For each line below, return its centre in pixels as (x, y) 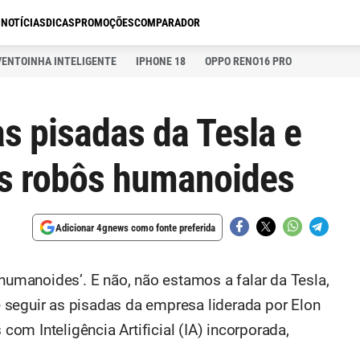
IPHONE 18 (161, 61)
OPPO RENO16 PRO (248, 61)
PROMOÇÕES (104, 22)
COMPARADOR (167, 22)
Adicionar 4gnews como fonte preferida (135, 227)
